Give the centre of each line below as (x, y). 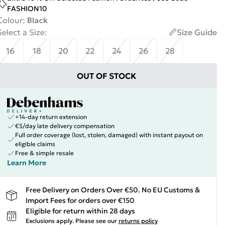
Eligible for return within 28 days (80, 211)
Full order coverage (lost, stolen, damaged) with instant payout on (109, 135)
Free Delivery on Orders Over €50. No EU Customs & (113, 190)
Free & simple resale (44, 153)
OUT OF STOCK (107, 76)
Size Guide (197, 32)
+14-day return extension (51, 117)
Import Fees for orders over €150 (80, 200)
